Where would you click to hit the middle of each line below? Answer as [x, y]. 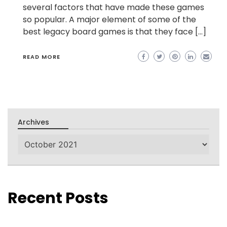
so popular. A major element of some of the [109, 20]
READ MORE [42, 57]
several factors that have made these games [113, 8]
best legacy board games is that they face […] [115, 32]
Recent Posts [58, 198]
